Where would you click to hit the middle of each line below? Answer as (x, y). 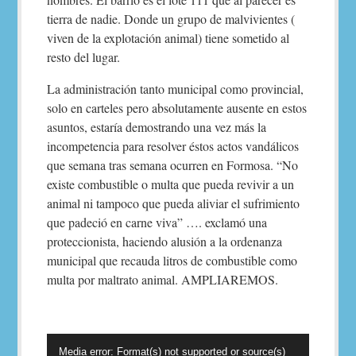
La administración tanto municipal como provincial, (178, 89)
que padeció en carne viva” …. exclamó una (157, 222)
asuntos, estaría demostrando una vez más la (157, 127)
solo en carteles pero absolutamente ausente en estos (177, 108)
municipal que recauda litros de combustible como (172, 260)
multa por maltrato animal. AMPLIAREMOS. (163, 279)
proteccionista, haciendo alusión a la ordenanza (165, 241)
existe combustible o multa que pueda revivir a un (171, 184)
